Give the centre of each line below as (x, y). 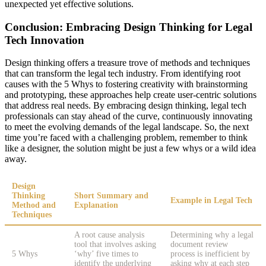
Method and (34, 205)
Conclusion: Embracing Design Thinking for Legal (129, 27)
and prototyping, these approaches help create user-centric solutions (131, 95)
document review (199, 245)
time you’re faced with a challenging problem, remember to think (126, 138)
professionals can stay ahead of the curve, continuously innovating (129, 116)
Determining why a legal (212, 235)
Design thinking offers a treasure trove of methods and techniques (127, 63)
